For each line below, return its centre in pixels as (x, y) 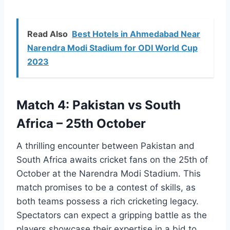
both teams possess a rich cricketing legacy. (108, 202)
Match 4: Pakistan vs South (99, 105)
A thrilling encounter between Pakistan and (106, 146)
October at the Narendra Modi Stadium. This (109, 174)
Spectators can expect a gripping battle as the (112, 215)
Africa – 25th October (81, 124)
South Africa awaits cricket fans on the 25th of (112, 160)
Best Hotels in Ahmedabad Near (136, 34)
